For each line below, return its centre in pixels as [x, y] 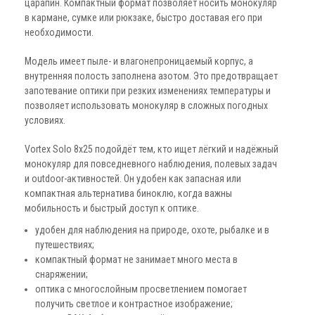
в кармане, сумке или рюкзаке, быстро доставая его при [143, 18]
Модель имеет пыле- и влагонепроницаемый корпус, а [139, 62]
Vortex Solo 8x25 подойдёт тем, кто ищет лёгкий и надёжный [152, 149]
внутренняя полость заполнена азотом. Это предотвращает [151, 76]
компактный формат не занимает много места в [136, 260]
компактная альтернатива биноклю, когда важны [128, 194]
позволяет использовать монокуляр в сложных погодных [146, 106]
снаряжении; [62, 275]
